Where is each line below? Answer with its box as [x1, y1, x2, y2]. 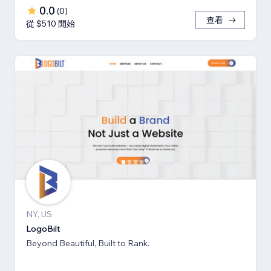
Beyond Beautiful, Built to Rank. [26, 238, 149, 249]
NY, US [26, 209, 52, 220]
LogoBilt [26, 223, 60, 235]
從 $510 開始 [26, 18, 75, 30]
